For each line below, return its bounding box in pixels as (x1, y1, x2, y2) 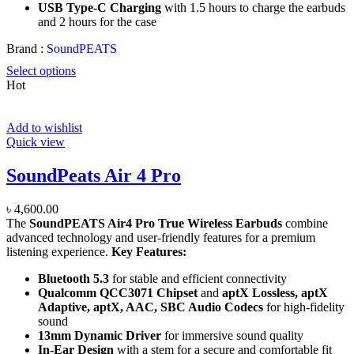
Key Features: (111, 245, 186, 258)
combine (282, 217, 328, 230)
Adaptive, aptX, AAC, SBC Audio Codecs (38, 300, 263, 314)
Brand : (6, 42, 47, 56)
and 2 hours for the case (38, 15, 156, 29)
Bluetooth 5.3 (38, 272, 109, 285)
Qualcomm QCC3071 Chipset (38, 286, 198, 299)
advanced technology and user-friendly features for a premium (6, 231, 315, 244)
